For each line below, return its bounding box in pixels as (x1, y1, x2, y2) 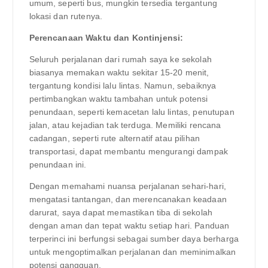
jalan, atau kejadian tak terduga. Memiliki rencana (29, 120, 221, 130)
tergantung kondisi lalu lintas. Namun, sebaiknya (29, 81, 217, 91)
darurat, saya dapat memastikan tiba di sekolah (29, 208, 212, 218)
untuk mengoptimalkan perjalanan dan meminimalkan (29, 247, 236, 257)
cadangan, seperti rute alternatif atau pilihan (29, 133, 200, 144)
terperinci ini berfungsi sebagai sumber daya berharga (29, 234, 239, 244)
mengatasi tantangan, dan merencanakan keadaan (29, 194, 227, 205)
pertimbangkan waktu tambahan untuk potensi (29, 94, 208, 104)
